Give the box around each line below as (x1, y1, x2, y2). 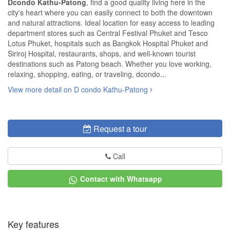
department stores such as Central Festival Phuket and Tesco (8, 28, 208, 39)
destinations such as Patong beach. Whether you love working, (8, 59, 212, 69)
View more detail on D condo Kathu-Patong (8, 84, 150, 95)
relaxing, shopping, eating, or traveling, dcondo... (8, 69, 166, 80)
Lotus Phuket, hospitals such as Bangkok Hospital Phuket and (8, 38, 208, 49)
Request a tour (93, 123, 147, 135)
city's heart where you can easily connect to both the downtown (8, 7, 213, 18)
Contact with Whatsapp (80, 174, 162, 184)
